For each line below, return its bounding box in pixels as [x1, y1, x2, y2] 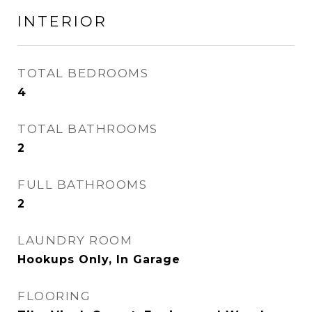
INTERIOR [17, 13, 107, 30]
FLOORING [17, 289, 91, 303]
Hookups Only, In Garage [17, 253, 180, 266]
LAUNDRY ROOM [17, 233, 132, 247]
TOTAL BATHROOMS [17, 122, 158, 136]
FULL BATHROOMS [17, 178, 147, 192]
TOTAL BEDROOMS [17, 66, 148, 80]
